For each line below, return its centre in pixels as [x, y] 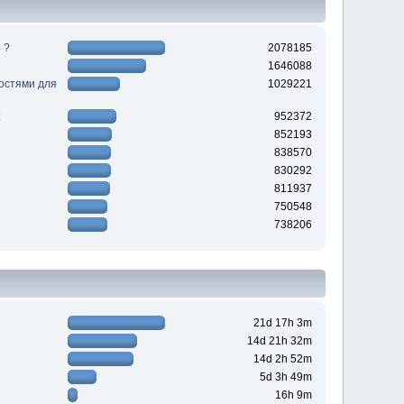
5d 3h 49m [285, 377]
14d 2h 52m [282, 359]
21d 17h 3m [282, 323]
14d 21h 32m [279, 341]
